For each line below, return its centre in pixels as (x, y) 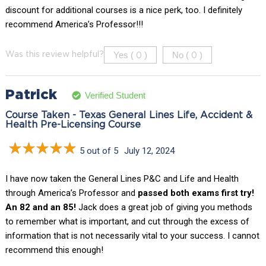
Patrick (31, 95)
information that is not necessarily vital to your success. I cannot (132, 236)
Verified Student (115, 95)
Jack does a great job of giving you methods (164, 208)
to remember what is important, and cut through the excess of (127, 222)
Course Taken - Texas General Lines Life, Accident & (129, 116)
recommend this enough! (54, 250)
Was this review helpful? (54, 55)
